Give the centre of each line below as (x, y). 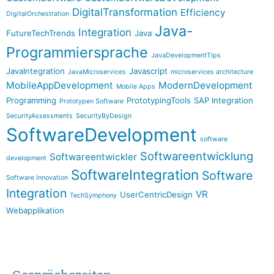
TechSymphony (93, 196)
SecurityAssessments (39, 116)
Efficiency (203, 13)
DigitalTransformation (125, 13)
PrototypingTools (159, 101)
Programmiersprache (77, 53)
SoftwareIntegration (135, 175)
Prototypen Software (91, 102)
